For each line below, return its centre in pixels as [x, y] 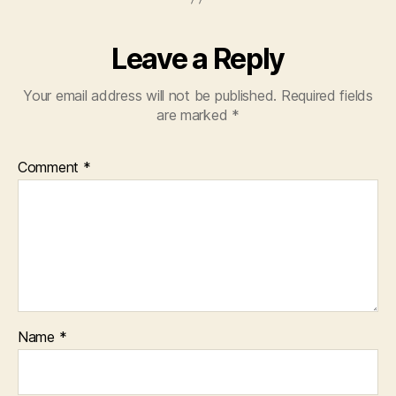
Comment [50, 167]
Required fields [327, 95]
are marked [194, 115]
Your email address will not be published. [150, 95]
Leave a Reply [198, 59]
